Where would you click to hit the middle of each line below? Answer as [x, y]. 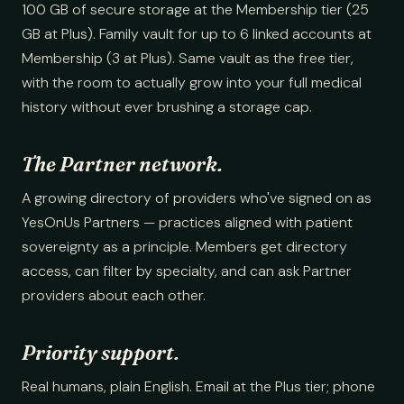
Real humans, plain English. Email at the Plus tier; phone [198, 386]
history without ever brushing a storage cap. [167, 107]
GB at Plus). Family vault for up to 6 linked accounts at [197, 34]
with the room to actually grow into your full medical [192, 83]
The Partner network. [122, 164]
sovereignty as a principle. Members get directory [184, 247]
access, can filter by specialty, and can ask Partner [187, 271]
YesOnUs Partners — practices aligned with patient [187, 222]
